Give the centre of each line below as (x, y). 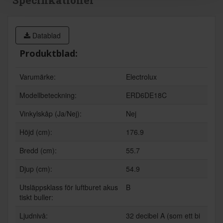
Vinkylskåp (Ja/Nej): (51, 114)
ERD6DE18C (146, 95)
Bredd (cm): (38, 151)
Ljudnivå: (34, 216)
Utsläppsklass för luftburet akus (69, 187)
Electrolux (141, 77)
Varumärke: (38, 77)
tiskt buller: (36, 197)
